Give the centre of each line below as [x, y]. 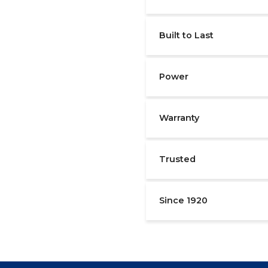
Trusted [177, 159]
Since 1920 [183, 200]
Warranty [179, 118]
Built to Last [186, 35]
